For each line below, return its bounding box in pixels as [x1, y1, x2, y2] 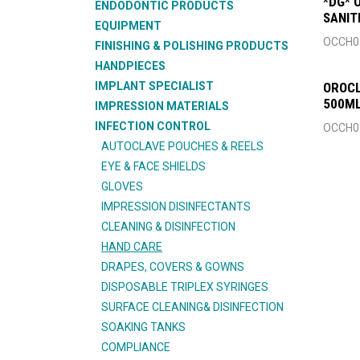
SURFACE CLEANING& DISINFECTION [101, 301, 284, 313]
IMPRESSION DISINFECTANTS [101, 200, 251, 213]
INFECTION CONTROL [95, 120, 211, 133]
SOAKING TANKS [101, 321, 186, 333]
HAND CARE [101, 240, 162, 253]
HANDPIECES [95, 59, 166, 72]
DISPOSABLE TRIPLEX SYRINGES [101, 280, 268, 293]
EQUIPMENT [95, 19, 162, 32]
